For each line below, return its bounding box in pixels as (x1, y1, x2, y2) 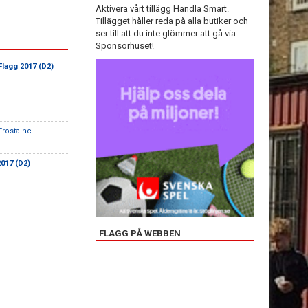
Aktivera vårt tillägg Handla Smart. (96, 3, 229, 14)
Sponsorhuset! (96, 41, 154, 51)
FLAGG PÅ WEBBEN (99, 228, 181, 239)
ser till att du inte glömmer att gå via (96, 28, 236, 38)
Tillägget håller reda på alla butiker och (96, 16, 248, 26)
